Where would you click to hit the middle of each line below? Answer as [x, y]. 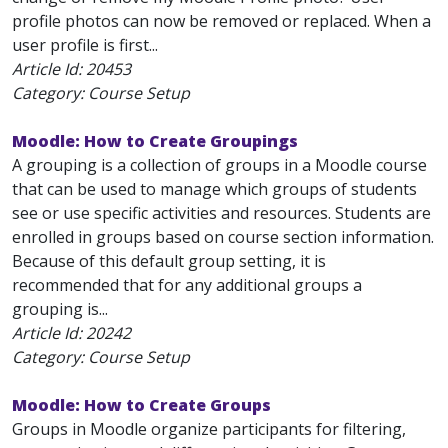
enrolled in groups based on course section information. [223, 237]
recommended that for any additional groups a [187, 285]
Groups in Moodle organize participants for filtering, [209, 429]
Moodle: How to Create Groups [141, 405]
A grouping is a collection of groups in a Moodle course [219, 165]
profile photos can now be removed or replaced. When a [221, 21]
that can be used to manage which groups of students [214, 189]
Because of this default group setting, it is [169, 261]
